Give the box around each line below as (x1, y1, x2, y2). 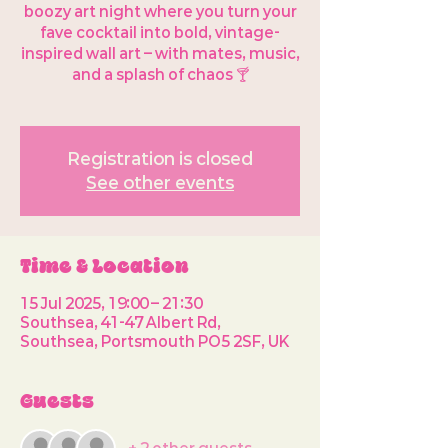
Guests (20, 383, 94, 416)
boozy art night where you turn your (23, 2, 297, 20)
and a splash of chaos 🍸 (71, 65, 249, 83)
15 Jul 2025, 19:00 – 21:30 (20, 294, 202, 312)
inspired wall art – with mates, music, (20, 44, 300, 62)
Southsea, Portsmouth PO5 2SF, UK (20, 332, 289, 350)
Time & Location (20, 248, 189, 281)
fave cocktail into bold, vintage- (40, 23, 280, 41)
